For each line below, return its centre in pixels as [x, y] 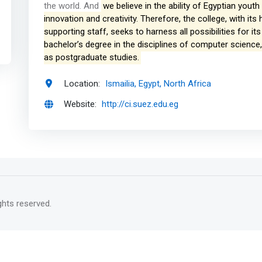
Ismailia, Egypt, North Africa [158, 83]
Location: [82, 83]
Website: [80, 104]
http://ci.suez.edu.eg [140, 104]
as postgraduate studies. [91, 58]
